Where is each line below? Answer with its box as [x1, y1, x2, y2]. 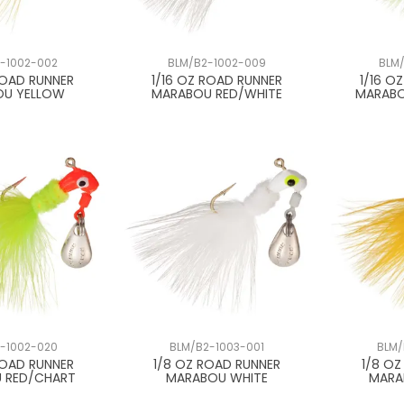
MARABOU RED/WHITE [151, 84, 283, 103]
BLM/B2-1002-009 [168, 55, 267, 70]
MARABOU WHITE [166, 369, 269, 388]
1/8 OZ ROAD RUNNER [153, 355, 281, 374]
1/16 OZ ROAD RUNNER [151, 70, 283, 89]
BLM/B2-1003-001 [170, 340, 265, 355]
